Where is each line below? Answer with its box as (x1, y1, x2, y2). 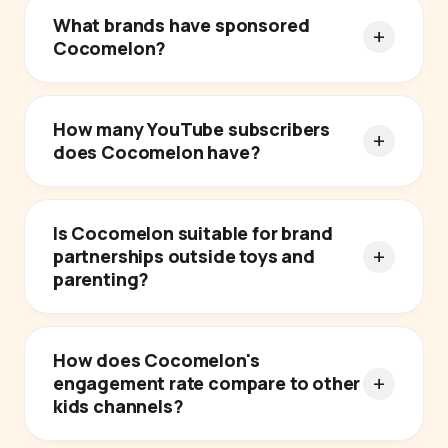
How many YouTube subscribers (53, 117, 330, 142)
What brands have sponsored (53, 13, 310, 38)
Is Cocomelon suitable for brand (53, 221, 333, 246)
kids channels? (53, 394, 184, 419)
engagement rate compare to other (53, 371, 361, 396)
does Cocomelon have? (53, 140, 261, 165)
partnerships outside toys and (53, 244, 315, 269)
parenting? (53, 267, 150, 292)
